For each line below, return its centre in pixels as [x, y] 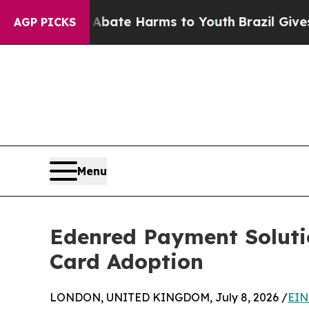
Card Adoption [127, 261]
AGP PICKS [45, 22]
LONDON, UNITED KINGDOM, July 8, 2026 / [169, 297]
